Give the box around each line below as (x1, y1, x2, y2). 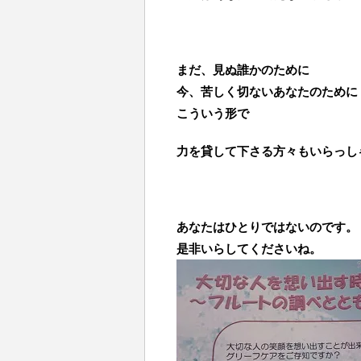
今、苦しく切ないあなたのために (176, 85, 358, 98)
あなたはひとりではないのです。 (176, 220, 358, 234)
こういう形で (176, 106, 249, 120)
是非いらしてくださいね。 (176, 242, 322, 255)
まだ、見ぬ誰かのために (176, 63, 309, 77)
